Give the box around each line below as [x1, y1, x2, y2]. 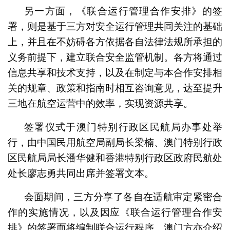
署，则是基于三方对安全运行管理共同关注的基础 [7, 21, 223, 32]
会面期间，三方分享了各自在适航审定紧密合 [24, 191, 223, 202]
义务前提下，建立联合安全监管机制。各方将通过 [7, 51, 223, 63]
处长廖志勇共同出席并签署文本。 [7, 167, 154, 179]
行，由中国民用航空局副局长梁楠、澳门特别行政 [7, 137, 223, 148]
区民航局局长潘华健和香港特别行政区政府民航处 [7, 152, 223, 163]
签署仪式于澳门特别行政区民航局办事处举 [24, 121, 223, 132]
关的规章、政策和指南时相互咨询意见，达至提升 [7, 82, 223, 93]
